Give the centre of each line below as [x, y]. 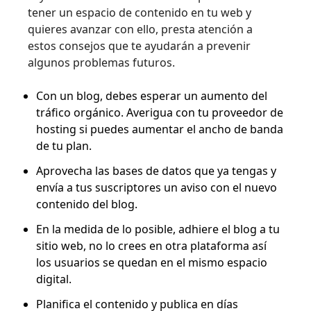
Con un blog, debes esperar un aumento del [152, 96]
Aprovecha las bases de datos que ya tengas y [156, 171]
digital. [54, 279]
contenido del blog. [87, 204]
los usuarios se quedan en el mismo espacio [152, 263]
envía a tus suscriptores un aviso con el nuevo [157, 188]
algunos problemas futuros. [101, 63]
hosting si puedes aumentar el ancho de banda [160, 129]
